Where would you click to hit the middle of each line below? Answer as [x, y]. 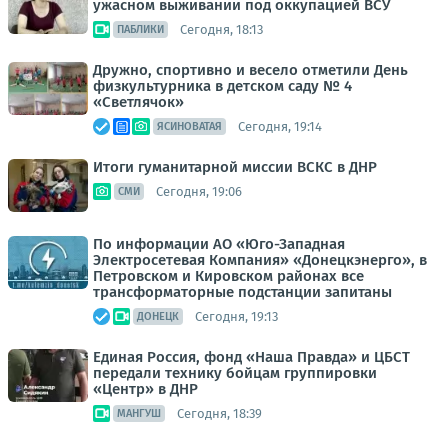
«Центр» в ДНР [145, 389]
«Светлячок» [138, 102]
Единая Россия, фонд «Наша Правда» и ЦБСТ [251, 357]
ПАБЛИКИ [140, 29]
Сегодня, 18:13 [221, 29]
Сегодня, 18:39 [219, 413]
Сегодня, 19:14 [280, 126]
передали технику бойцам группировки [235, 373]
